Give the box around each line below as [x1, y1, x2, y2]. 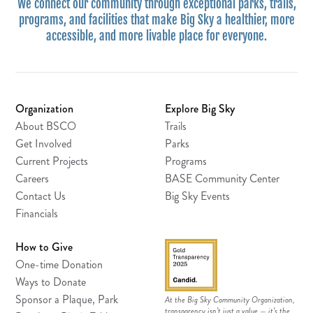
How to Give [15, 238, 73, 255]
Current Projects [15, 152, 89, 169]
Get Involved [15, 135, 73, 152]
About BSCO [15, 117, 77, 134]
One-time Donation [15, 256, 103, 272]
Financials [15, 205, 59, 221]
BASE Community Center [165, 170, 279, 187]
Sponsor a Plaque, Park [15, 291, 119, 307]
